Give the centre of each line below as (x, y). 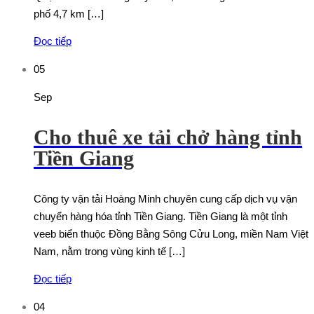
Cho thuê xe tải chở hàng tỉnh (168, 137)
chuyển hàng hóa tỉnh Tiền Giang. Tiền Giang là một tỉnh (161, 217)
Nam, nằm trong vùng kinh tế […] (109, 252)
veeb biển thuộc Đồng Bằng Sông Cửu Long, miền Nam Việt (171, 234)
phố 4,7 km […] (69, 14)
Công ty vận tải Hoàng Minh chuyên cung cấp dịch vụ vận (165, 199)
